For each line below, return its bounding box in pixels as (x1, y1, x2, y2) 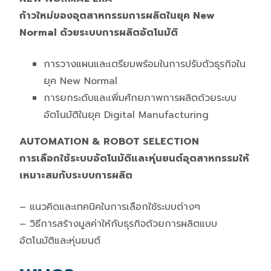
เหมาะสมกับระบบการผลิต (19, 168, 132, 183)
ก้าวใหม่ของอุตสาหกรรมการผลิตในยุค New (19, 8, 215, 23)
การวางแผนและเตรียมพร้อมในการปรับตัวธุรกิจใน (44, 56, 246, 71)
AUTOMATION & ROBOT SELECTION (19, 134, 199, 149)
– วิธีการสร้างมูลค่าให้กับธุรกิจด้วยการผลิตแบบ (19, 216, 217, 231)
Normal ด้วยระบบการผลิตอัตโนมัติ (19, 25, 178, 40)
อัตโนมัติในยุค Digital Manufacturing (44, 107, 209, 122)
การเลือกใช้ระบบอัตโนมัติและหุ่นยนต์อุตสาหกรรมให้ (19, 151, 249, 166)
